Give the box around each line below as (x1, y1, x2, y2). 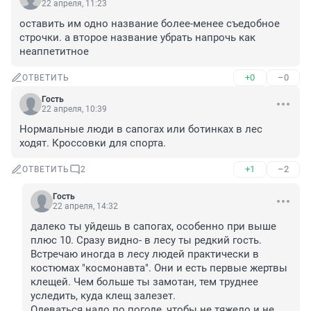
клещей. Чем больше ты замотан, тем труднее (31, 276, 258, 289)
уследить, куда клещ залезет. (31, 289, 176, 303)
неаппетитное (19, 45, 89, 58)
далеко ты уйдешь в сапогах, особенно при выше (31, 220, 276, 233)
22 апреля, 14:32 (53, 201, 118, 212)
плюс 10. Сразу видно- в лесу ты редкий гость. (31, 234, 262, 247)
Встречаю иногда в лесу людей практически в (31, 248, 259, 261)
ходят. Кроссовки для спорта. (19, 137, 166, 150)
